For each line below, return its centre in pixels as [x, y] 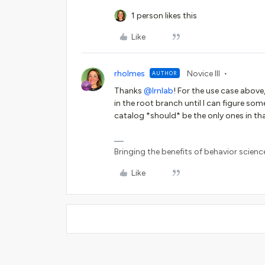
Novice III [203, 74]
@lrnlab [159, 91]
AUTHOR [165, 73]
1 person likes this [164, 16]
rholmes [130, 74]
